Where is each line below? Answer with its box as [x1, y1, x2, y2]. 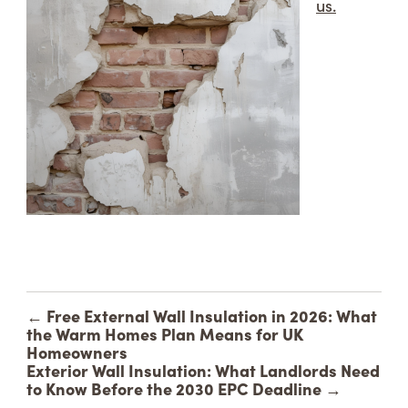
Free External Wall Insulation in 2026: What [46, 304, 377, 327]
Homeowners [26, 341, 127, 363]
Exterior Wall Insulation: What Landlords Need [26, 359, 380, 382]
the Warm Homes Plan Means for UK [26, 322, 303, 345]
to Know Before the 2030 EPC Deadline [26, 377, 321, 400]
